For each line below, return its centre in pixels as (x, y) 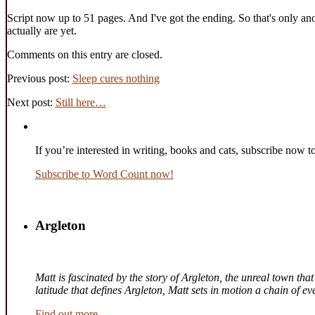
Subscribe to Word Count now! (104, 174)
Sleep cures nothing (116, 78)
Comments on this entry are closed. (84, 54)
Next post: (31, 102)
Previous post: (39, 78)
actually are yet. (41, 30)
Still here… (81, 102)
